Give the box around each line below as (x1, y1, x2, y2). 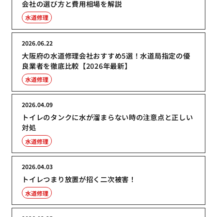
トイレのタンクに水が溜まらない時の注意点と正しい (22, 112, 193, 123)
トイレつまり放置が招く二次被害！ (22, 174, 136, 185)
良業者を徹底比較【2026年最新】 (22, 60, 132, 71)
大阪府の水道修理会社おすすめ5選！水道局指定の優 (22, 50, 190, 61)
